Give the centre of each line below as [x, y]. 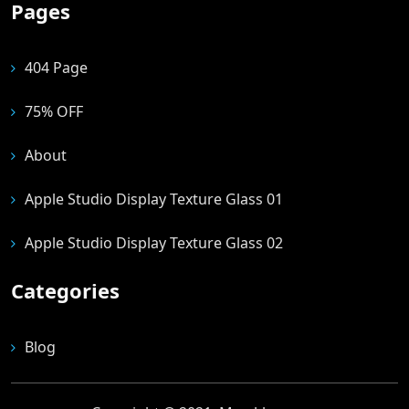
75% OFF [54, 111]
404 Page [56, 68]
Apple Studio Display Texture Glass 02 [154, 243]
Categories [65, 290]
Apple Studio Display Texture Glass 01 [154, 199]
